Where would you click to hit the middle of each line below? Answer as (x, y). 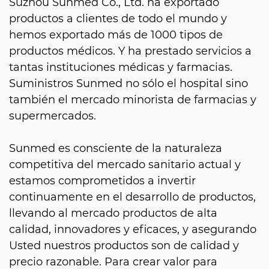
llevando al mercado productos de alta (113, 213)
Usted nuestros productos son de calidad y (124, 245)
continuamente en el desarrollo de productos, (132, 197)
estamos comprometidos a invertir (102, 180)
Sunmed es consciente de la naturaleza (116, 148)
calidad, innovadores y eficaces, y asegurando (133, 229)
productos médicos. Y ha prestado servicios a (130, 51)
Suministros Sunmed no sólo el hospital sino (128, 83)
